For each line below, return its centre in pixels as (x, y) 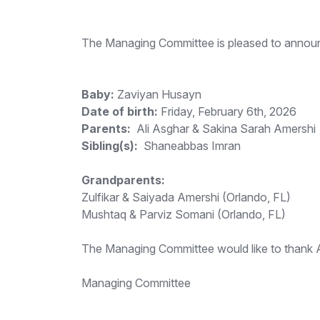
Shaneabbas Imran (189, 146)
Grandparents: (123, 180)
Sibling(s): (110, 146)
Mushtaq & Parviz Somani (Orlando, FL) (184, 214)
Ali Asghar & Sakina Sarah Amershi (223, 129)
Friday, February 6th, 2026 (227, 111)
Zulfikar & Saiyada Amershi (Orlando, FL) (186, 197)
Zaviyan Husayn (159, 94)
